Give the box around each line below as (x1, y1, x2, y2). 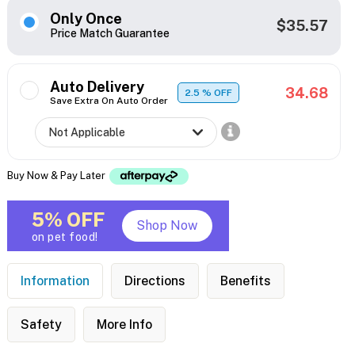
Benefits (219, 273, 271, 289)
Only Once (49, 10, 122, 28)
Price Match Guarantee (49, 27, 170, 40)
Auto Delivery (49, 78, 144, 96)
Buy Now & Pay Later (6, 169, 108, 181)
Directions (124, 273, 185, 289)
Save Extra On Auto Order (49, 95, 168, 107)
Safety (20, 317, 62, 333)
